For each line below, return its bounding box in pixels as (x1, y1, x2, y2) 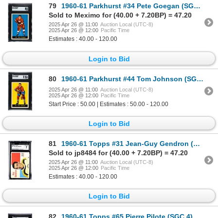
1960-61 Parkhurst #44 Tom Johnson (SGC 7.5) (61, 74, 197, 83)
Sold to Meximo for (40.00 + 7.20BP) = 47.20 (49, 11, 192, 19)
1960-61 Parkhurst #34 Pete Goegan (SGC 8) (61, 2, 194, 10)
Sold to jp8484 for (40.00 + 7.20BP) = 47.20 (49, 149, 188, 157)
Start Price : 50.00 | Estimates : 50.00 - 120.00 (49, 100, 168, 108)
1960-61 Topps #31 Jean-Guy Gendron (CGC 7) (61, 140, 193, 148)
